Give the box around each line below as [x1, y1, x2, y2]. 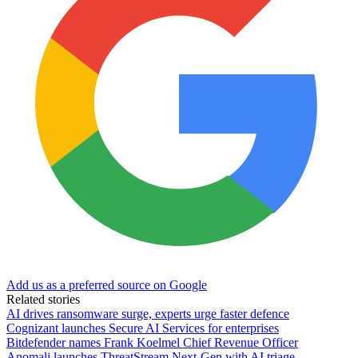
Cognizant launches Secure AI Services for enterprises [6, 320, 279, 335]
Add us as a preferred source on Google [6, 277, 207, 292]
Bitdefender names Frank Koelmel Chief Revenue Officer [6, 335, 298, 349]
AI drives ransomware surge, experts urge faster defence [6, 306, 289, 320]
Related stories [6, 292, 80, 306]
